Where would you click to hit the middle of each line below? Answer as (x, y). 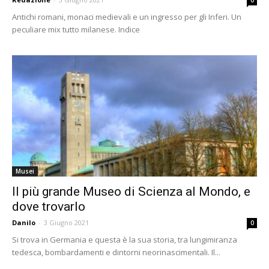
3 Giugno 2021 (66, 222)
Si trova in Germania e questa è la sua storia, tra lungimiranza (125, 239)
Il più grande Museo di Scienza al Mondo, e (131, 191)
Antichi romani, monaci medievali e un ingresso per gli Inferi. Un (127, 17)
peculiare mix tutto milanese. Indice (76, 30)
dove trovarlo (49, 206)
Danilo (24, 222)
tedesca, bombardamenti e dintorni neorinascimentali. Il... (116, 252)
